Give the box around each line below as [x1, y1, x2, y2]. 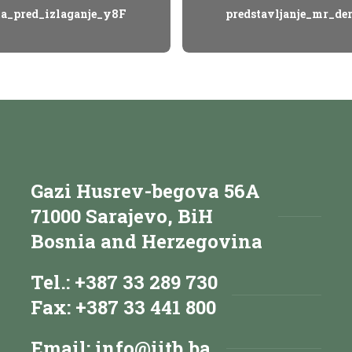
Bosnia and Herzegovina [31, 228, 262, 254]
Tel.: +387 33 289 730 [31, 269, 218, 295]
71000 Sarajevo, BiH [31, 203, 213, 229]
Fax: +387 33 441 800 [31, 294, 216, 320]
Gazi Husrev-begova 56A [31, 178, 260, 203]
